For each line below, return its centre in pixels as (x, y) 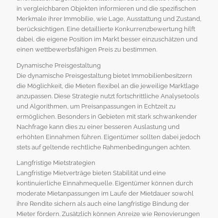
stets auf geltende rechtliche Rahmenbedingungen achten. (103, 147)
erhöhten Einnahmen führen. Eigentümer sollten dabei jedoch (108, 137)
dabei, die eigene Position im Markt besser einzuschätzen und (107, 39)
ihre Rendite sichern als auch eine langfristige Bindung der (103, 203)
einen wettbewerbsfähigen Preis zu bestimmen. (87, 50)
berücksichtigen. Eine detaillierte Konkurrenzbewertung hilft (106, 29)
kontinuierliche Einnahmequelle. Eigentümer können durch (105, 183)
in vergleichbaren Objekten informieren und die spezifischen (106, 9)
